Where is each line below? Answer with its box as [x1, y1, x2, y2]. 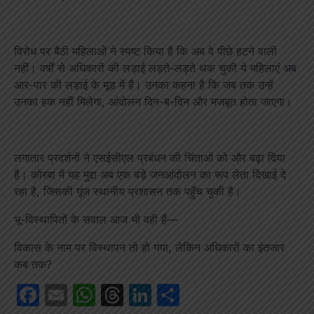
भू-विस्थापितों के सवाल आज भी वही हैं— [14, 212, 178, 227]
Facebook [39, 281, 144, 309]
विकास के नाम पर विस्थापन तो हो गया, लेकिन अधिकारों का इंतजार [14, 240, 285, 255]
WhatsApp [95, 281, 206, 309]
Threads [123, 281, 211, 309]
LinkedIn [151, 281, 242, 309]
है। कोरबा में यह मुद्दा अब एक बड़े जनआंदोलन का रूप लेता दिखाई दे [14, 168, 286, 182]
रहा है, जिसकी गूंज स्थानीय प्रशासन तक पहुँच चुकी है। [14, 184, 241, 199]
